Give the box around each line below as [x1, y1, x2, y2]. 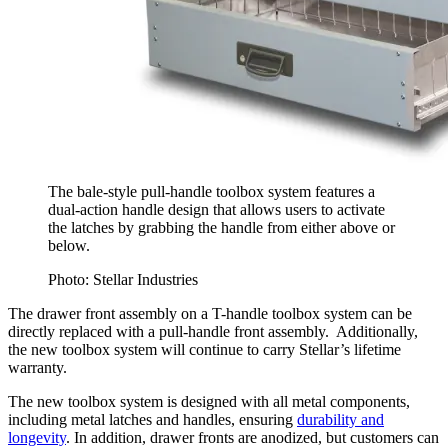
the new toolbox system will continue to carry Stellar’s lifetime [8, 341, 401, 359]
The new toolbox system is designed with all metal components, [8, 393, 410, 411]
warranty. [8, 359, 67, 377]
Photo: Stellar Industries [48, 271, 198, 289]
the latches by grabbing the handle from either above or [48, 219, 395, 237]
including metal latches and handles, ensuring [8, 411, 297, 429]
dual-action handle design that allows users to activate [48, 201, 385, 219]
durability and [297, 411, 384, 429]
